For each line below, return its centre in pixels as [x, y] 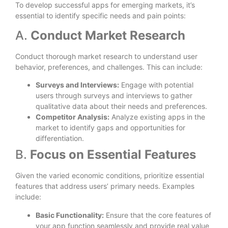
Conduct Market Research [108, 35]
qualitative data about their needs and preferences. [121, 106]
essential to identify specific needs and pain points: [101, 16]
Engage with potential [156, 85]
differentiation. [60, 138]
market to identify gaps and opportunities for [110, 128]
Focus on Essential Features [113, 155]
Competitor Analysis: [73, 117]
